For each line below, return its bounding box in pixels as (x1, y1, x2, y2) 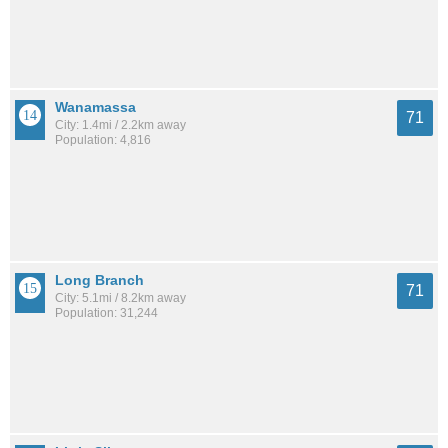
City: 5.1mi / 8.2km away (55, 290, 186, 305)
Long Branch (55, 271, 144, 288)
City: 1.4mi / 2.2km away (55, 118, 186, 133)
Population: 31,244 (55, 305, 158, 320)
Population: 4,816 (55, 133, 151, 148)
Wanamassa (55, 99, 136, 116)
